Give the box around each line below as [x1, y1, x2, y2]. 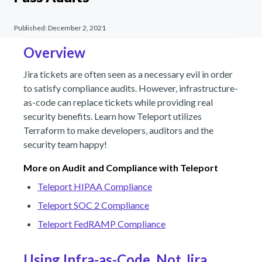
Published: [14, 23, 48, 32]
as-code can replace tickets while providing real [23, 96, 213, 108]
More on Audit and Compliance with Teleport [23, 162, 218, 173]
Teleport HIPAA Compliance [37, 181, 152, 192]
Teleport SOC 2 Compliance [37, 199, 149, 211]
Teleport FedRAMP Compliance [37, 218, 166, 229]
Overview [23, 44, 85, 61]
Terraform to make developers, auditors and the [23, 125, 213, 136]
